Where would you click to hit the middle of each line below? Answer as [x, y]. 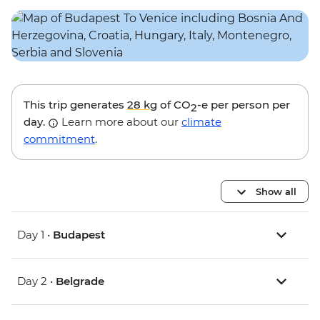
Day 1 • [35, 235]
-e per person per [244, 105]
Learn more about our [120, 122]
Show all [276, 191]
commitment [59, 139]
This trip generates [75, 105]
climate [201, 122]
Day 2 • [36, 281]
